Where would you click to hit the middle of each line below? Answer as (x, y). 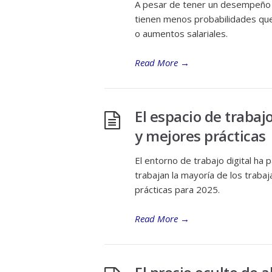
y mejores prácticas (200, 136)
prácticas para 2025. (177, 189)
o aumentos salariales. (181, 33)
